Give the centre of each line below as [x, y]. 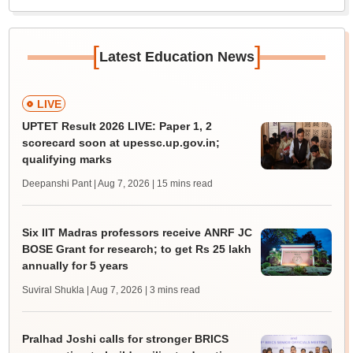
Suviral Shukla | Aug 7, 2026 [82, 290]
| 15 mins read [182, 184]
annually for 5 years [75, 266]
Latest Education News [176, 57]
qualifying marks [67, 160]
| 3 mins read [172, 290]
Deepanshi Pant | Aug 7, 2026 [85, 184]
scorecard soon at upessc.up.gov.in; [121, 143]
